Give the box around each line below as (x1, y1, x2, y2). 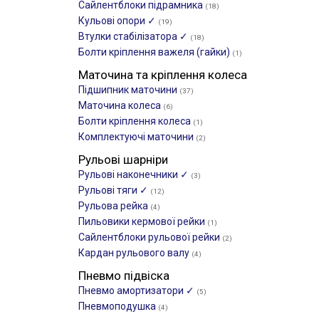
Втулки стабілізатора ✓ (78, 31, 190, 42)
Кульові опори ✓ (78, 15, 158, 26)
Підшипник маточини (78, 84, 179, 95)
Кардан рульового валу (78, 247, 192, 258)
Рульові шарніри (78, 152, 168, 167)
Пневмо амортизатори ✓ (78, 285, 197, 296)
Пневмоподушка (78, 300, 158, 312)
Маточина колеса (78, 100, 163, 111)
